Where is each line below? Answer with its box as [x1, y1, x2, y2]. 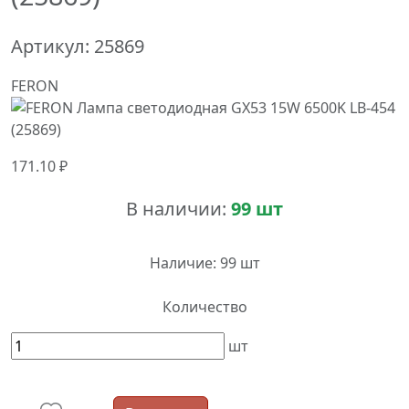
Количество [162, 297, 247, 317]
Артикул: [11, 34, 94, 58]
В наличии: [126, 196, 231, 221]
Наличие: [149, 253, 216, 273]
